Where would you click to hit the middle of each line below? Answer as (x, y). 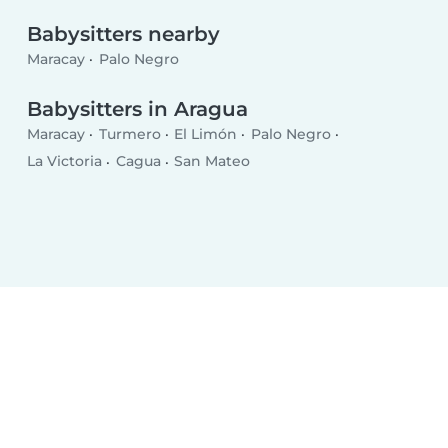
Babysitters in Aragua (138, 108)
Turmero (129, 134)
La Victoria (65, 161)
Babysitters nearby (124, 33)
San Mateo (212, 161)
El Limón (206, 134)
